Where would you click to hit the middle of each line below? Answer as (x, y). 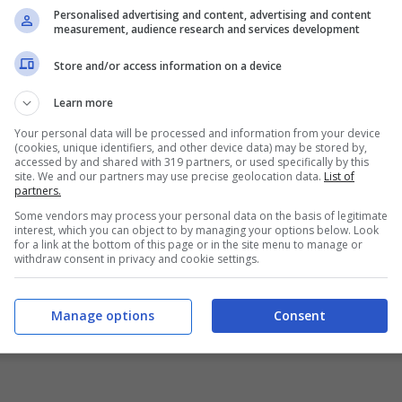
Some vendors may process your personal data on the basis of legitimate (201, 216)
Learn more (83, 103)
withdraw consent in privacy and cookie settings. (137, 259)
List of (339, 176)
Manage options (102, 315)
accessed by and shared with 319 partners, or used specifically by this (192, 162)
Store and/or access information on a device (168, 66)
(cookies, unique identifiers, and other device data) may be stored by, (191, 148)
